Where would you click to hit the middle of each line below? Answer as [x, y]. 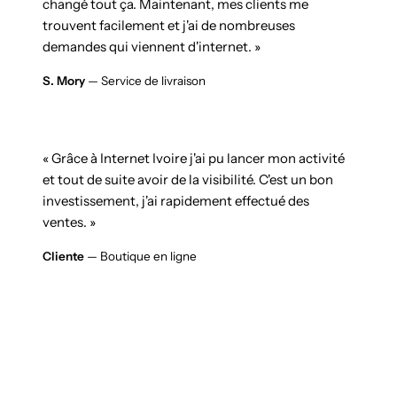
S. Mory [65, 80]
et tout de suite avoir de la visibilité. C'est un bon [188, 179]
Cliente [65, 256]
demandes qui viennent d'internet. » [152, 46]
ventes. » [69, 222]
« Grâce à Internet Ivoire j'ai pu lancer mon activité [194, 158]
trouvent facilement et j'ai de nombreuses [169, 25]
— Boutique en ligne [142, 256]
